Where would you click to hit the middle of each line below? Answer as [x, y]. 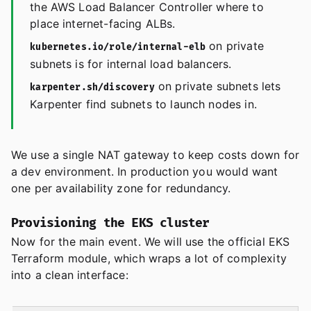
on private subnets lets [218, 86]
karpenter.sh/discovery [92, 88]
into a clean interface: [70, 275]
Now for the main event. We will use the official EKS [151, 242]
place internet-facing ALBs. [103, 24]
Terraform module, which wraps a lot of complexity [149, 259]
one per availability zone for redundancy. [121, 188]
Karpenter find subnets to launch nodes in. [143, 104]
